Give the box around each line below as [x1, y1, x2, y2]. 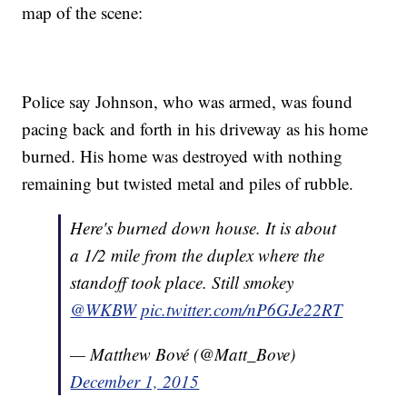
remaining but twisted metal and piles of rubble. [22, 172, 354, 195]
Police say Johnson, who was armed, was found [22, 90, 353, 114]
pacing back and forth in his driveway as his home [22, 117, 369, 141]
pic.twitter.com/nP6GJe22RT [141, 298, 343, 322]
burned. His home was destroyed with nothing [22, 144, 343, 168]
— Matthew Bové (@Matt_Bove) [70, 342, 296, 366]
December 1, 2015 [70, 370, 200, 393]
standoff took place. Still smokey [70, 271, 294, 294]
